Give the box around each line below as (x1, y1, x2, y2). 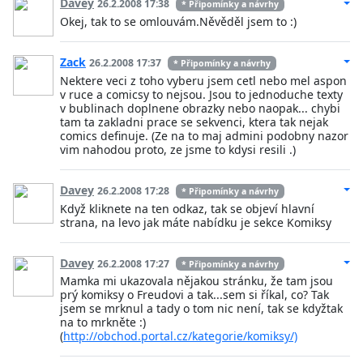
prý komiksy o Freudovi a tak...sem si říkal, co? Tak (60, 287, 329, 303)
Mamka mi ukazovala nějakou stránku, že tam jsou (60, 273, 333, 289)
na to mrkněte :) (60, 314, 146, 331)
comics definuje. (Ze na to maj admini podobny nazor (60, 127, 348, 143)
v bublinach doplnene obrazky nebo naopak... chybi (60, 100, 340, 116)
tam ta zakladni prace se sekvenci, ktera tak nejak (60, 113, 328, 130)
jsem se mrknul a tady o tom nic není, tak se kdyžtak (60, 301, 343, 317)
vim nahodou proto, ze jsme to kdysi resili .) (60, 141, 296, 157)
